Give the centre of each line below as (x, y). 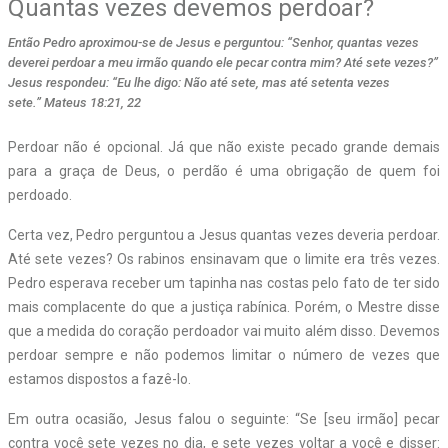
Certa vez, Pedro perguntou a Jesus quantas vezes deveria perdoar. (224, 234)
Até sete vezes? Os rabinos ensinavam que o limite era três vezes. (224, 258)
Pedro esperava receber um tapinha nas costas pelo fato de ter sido (224, 282)
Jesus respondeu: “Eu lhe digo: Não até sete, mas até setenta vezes (199, 82)
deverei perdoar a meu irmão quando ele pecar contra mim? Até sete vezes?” (223, 62)
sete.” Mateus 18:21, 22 (74, 102)
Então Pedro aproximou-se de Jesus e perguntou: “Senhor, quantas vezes (213, 42)
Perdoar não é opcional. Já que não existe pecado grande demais (224, 146)
